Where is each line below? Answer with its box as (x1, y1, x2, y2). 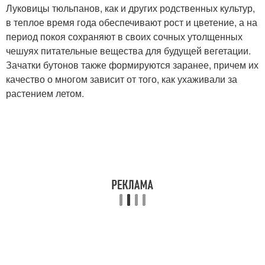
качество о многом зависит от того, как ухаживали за (6, 72, 237, 86)
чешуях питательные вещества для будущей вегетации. (6, 43, 251, 57)
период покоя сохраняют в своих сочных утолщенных (6, 29, 243, 43)
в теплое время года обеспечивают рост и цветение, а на (6, 15, 257, 29)
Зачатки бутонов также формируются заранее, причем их (6, 57, 258, 72)
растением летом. (6, 86, 84, 100)
